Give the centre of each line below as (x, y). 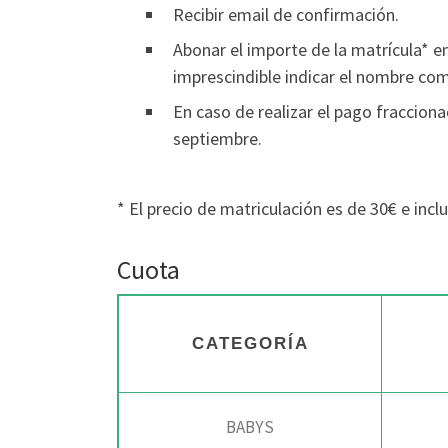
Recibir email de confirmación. (286, 15)
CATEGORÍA (250, 344)
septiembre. (217, 139)
